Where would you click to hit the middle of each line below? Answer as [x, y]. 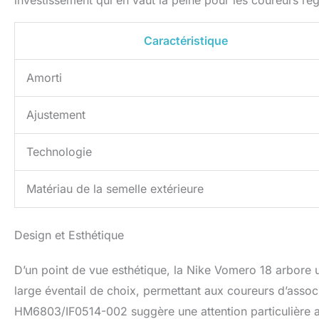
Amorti [44, 78]
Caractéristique [186, 41]
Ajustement [56, 115]
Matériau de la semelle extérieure [115, 189]
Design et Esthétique [69, 235]
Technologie [59, 152]
